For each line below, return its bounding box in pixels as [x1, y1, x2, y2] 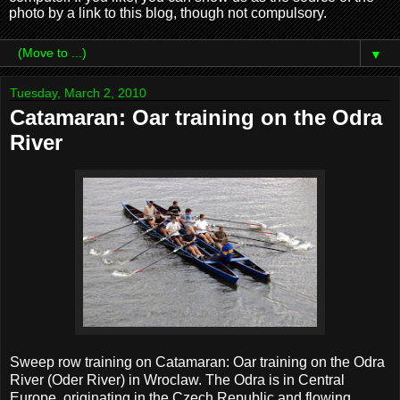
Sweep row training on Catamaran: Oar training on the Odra [10, 354, 385, 370]
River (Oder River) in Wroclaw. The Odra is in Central [10, 371, 345, 387]
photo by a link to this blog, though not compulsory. [9, 5, 327, 21]
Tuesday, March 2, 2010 [10, 86, 146, 100]
